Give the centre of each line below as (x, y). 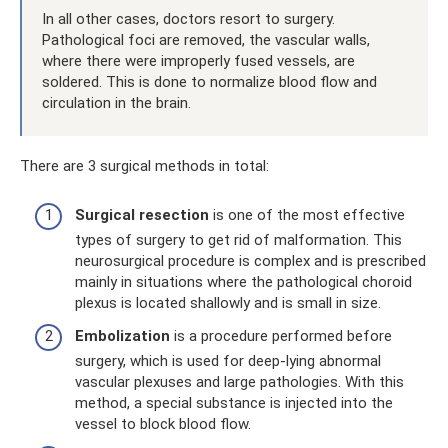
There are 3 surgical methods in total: (144, 166)
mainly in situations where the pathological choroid (243, 281)
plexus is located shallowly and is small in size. (228, 302)
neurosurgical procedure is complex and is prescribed (250, 260)
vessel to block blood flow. (163, 424)
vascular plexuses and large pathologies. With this (239, 382)
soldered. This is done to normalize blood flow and (209, 82)
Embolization (122, 336)
